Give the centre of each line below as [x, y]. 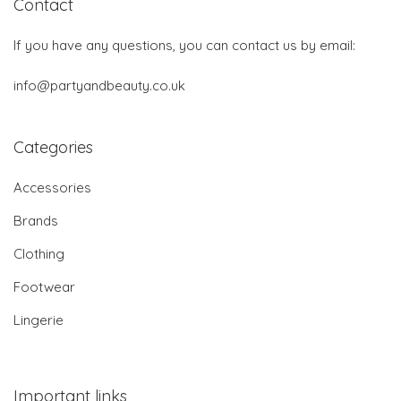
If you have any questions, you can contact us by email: [184, 46]
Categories [53, 148]
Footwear [44, 287]
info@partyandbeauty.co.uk [99, 86]
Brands [36, 221]
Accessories [52, 188]
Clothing [39, 254]
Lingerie [38, 320]
